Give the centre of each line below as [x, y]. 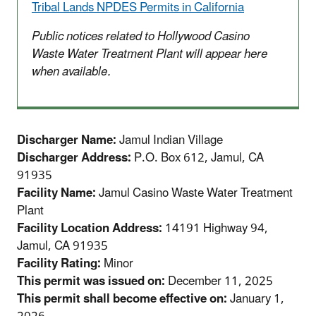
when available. [71, 72]
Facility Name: [56, 193]
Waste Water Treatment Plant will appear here [150, 54]
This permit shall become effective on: [122, 299]
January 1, [256, 299]
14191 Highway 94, [217, 228]
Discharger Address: [74, 158]
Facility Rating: [59, 263]
